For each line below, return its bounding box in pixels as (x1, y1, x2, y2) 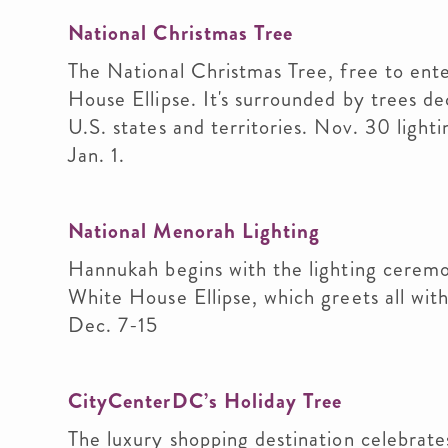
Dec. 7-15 (68, 310, 159, 340)
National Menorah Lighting (68, 216, 321, 246)
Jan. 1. (68, 140, 126, 170)
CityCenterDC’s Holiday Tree (68, 386, 343, 416)
